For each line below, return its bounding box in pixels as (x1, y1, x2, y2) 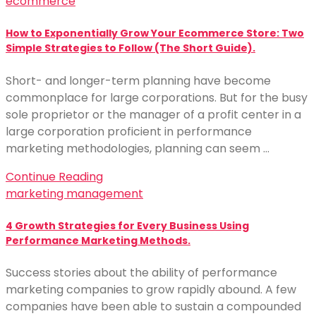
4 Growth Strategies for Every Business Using (6, 218, 249, 233)
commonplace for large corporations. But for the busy (6, 89, 308, 106)
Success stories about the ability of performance (6, 265, 277, 281)
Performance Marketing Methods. (6, 233, 190, 248)
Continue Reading (6, 168, 103, 185)
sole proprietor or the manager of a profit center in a (6, 106, 301, 123)
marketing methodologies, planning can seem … (6, 140, 269, 157)
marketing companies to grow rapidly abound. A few (6, 281, 296, 298)
